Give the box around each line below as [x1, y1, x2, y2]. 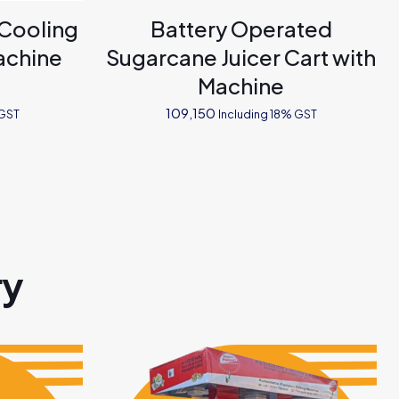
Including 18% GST [217, 106, 317, 121]
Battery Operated [150, 14, 332, 42]
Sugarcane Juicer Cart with [106, 43, 377, 70]
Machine [198, 71, 285, 99]
